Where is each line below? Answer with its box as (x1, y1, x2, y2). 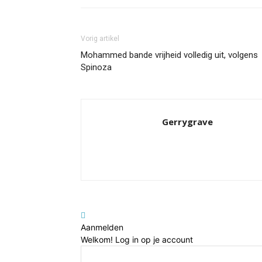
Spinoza (81, 62, 112, 73)
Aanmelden (81, 222, 123, 232)
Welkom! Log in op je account (81, 235, 193, 244)
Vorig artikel (81, 35, 119, 43)
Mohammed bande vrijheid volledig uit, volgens (81, 50, 258, 60)
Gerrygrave (162, 116, 213, 127)
